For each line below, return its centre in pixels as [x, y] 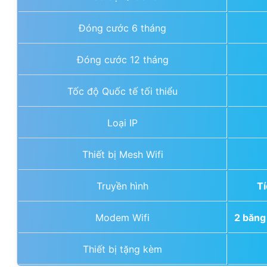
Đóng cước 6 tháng [122, 28]
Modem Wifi [122, 217]
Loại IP [122, 122]
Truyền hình [122, 186]
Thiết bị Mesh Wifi [122, 154]
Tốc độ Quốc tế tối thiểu [122, 91]
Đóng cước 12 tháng [122, 59]
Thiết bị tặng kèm [122, 249]
